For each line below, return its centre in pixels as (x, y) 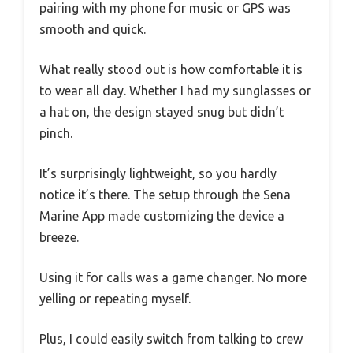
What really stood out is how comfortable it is (171, 70)
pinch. (56, 134)
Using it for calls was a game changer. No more (173, 278)
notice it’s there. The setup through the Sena (165, 195)
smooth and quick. (93, 30)
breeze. (59, 238)
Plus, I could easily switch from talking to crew (171, 339)
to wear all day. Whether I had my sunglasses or (175, 91)
